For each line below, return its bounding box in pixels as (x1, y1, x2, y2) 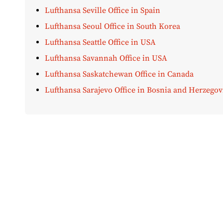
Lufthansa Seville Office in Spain (45, 5, 160, 16)
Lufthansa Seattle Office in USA (45, 37, 156, 48)
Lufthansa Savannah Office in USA (45, 53, 167, 64)
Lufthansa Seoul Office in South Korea (45, 21, 180, 32)
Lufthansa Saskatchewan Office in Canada (45, 69, 194, 80)
